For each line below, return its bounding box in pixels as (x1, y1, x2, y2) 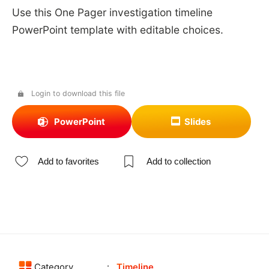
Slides (184, 116, 211, 127)
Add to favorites (38, 156, 100, 166)
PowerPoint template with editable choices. (11, 23, 223, 37)
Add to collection (146, 156, 211, 166)
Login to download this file (31, 88, 125, 98)
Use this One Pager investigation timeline (11, 6, 213, 19)
